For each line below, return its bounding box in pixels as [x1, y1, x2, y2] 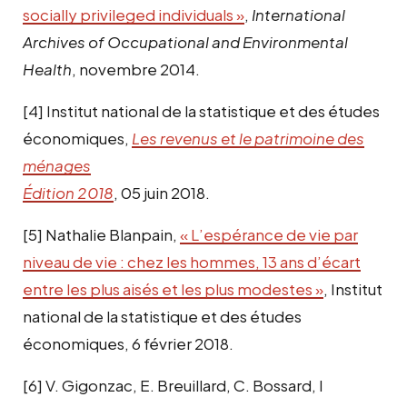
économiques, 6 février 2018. [23, 333, 233, 353]
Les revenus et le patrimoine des [132, 127, 364, 148]
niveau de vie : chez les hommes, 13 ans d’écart [23, 251, 361, 272]
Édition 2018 [23, 182, 114, 203]
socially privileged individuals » [23, 4, 244, 25]
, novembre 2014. [72, 58, 200, 79]
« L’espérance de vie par [180, 223, 358, 244]
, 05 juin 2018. [114, 182, 210, 203]
